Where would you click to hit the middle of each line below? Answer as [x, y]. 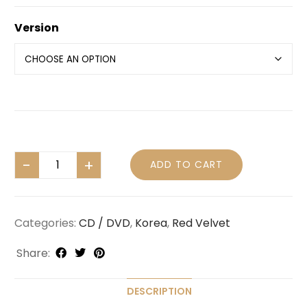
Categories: [47, 223]
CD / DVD [105, 223]
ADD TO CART [186, 165]
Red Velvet [201, 223]
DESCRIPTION [159, 292]
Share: [33, 254]
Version [37, 28]
